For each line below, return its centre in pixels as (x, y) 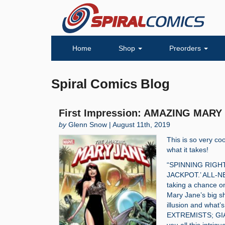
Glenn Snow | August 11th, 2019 (118, 125)
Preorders (186, 48)
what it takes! (188, 150)
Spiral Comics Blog (110, 84)
